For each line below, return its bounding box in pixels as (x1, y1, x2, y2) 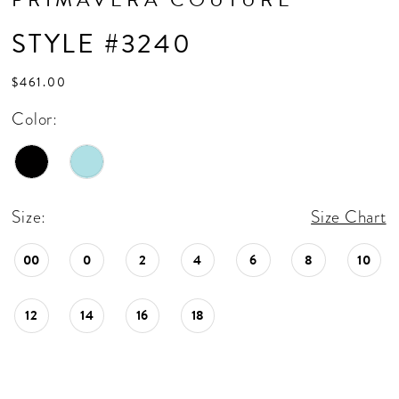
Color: (12, 107, 58, 132)
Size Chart (311, 204, 387, 229)
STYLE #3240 (12, 23, 192, 63)
